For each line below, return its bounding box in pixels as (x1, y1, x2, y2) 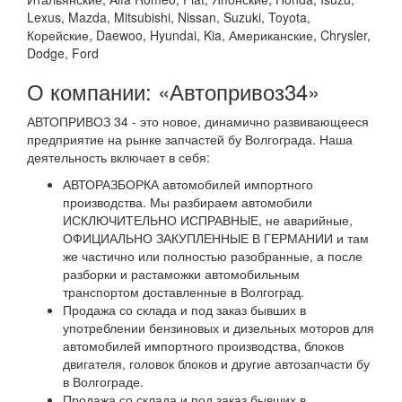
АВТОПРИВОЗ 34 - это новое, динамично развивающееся (27, 112, 369, 130)
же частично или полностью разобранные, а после (63, 247, 363, 265)
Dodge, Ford (27, 44, 99, 62)
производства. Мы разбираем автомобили (63, 193, 312, 211)
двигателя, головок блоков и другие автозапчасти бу (63, 354, 370, 372)
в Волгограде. (63, 372, 144, 390)
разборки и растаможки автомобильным (63, 265, 300, 283)
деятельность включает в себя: (27, 148, 210, 166)
